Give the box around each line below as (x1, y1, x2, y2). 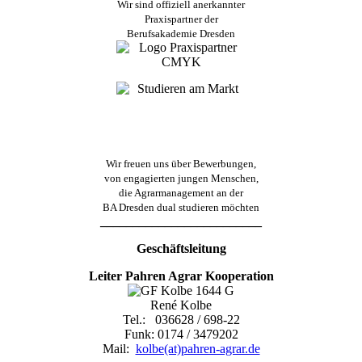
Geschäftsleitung (136, 242, 226, 256)
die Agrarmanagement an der (119, 187, 243, 200)
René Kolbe (150, 298, 212, 313)
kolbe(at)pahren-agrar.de (135, 342, 260, 356)
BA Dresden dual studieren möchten (103, 201, 259, 214)
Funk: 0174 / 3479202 (124, 327, 238, 342)
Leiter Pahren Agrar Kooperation (88, 269, 274, 284)
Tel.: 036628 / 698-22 (122, 313, 240, 327)
